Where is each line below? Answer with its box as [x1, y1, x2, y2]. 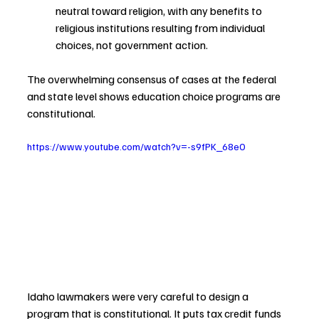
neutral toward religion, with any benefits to [56, 3, 264, 18]
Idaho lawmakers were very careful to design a [27, 289, 251, 304]
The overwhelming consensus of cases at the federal [27, 71, 278, 86]
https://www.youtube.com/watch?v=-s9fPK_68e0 [27, 140, 245, 152]
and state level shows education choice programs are [27, 88, 283, 103]
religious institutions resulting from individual [56, 20, 267, 35]
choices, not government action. [56, 37, 208, 52]
